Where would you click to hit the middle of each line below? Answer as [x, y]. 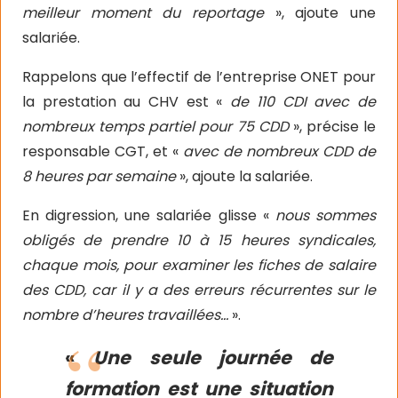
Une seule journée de [213, 358]
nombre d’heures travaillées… [127, 315]
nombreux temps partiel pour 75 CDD [158, 127]
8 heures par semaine [101, 176]
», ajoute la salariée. [246, 176]
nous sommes [326, 215]
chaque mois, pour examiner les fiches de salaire [199, 265]
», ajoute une [320, 13]
